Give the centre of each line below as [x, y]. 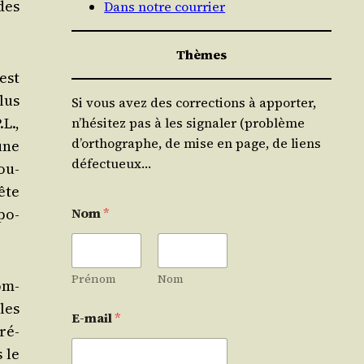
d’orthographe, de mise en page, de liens [197, 143]
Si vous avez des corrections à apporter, [194, 103]
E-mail [93, 318]
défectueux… [112, 164]
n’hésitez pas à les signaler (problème [188, 123]
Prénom [94, 279]
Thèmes [202, 55]
